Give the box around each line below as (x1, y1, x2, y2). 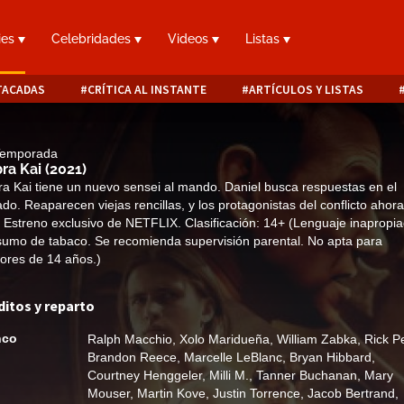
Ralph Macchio (87, 332, 172, 346)
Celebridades (51, 32, 135, 47)
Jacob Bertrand (308, 386, 395, 400)
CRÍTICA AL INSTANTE (87, 82, 207, 97)
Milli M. (209, 368, 249, 382)
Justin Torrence (213, 386, 300, 400)
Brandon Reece (87, 350, 177, 364)
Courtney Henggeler (87, 368, 202, 382)
